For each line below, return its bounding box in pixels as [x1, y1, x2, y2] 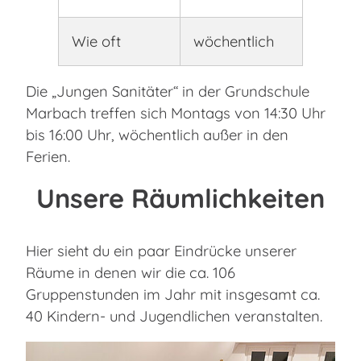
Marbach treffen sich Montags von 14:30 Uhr [26, 103, 326, 122]
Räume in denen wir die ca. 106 [26, 263, 235, 282]
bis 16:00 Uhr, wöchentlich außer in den [26, 125, 288, 144]
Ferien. [26, 147, 70, 166]
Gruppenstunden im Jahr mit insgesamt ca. [26, 284, 320, 304]
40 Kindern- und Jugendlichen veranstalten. [26, 306, 322, 326]
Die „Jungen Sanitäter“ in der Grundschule [26, 81, 309, 101]
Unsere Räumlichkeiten [36, 181, 325, 215]
